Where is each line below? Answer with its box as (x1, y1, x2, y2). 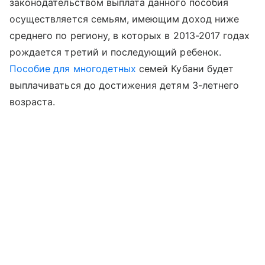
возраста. (9, 96, 56, 108)
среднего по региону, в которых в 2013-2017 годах (9, 30, 250, 41)
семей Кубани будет (136, 63, 234, 75)
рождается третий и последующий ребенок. (9, 46, 221, 58)
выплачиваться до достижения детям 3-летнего (9, 79, 240, 91)
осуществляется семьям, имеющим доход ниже (9, 13, 239, 25)
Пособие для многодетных (9, 63, 137, 75)
